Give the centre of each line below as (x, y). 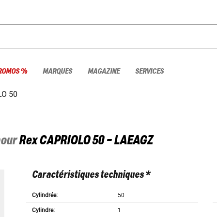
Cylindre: (43, 210)
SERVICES (149, 71)
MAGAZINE (104, 71)
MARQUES (57, 71)
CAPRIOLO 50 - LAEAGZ (96, 141)
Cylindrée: (45, 195)
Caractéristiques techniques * (91, 175)
